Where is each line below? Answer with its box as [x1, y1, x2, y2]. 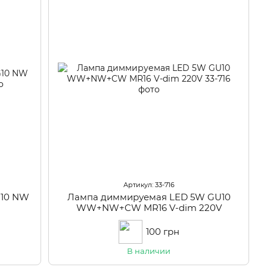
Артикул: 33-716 [123, 180, 175, 189]
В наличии [127, 246, 171, 256]
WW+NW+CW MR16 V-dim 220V [76, 201, 222, 213]
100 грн [145, 225, 179, 237]
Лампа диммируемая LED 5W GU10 [67, 191, 231, 203]
